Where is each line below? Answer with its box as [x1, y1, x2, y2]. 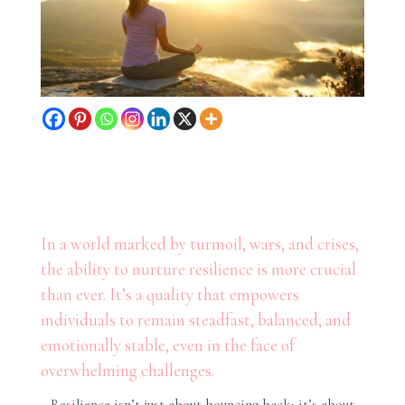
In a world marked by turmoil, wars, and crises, [40, 232, 359, 254]
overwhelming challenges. [40, 359, 214, 381]
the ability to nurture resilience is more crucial [40, 258, 356, 279]
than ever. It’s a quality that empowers [40, 283, 299, 305]
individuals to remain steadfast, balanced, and [40, 308, 351, 330]
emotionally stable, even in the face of [40, 334, 295, 355]
